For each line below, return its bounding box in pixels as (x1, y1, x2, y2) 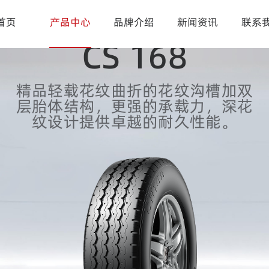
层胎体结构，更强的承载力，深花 (16, 95, 253, 118)
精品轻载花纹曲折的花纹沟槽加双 (16, 79, 253, 102)
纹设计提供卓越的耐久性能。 (31, 110, 238, 133)
